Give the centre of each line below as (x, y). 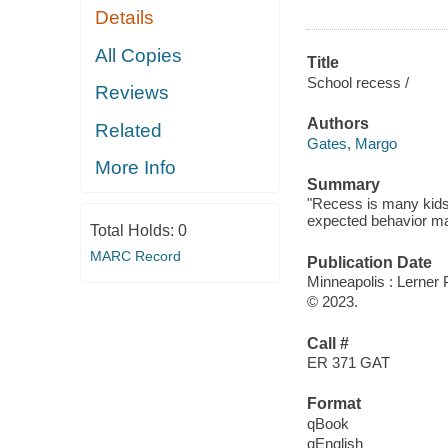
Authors (337, 124)
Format (333, 404)
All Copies (139, 55)
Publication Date (369, 262)
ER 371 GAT (348, 363)
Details (125, 18)
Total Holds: (133, 230)
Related (129, 130)
